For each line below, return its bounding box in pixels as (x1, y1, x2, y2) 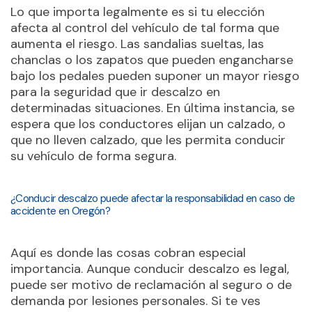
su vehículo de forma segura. (10, 148, 176, 164)
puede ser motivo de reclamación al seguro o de (10, 276, 292, 293)
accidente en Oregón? (10, 204, 111, 218)
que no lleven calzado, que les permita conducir (10, 132, 286, 148)
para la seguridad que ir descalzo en (10, 84, 220, 100)
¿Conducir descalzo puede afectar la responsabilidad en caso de (10, 192, 295, 205)
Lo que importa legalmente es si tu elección (10, 3, 265, 20)
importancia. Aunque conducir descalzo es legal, (10, 260, 289, 277)
